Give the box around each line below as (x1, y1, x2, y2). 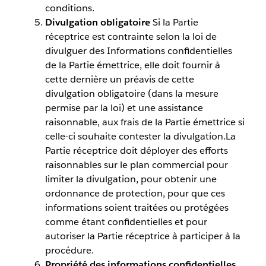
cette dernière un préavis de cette (45, 73, 194, 86)
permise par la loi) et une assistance (45, 102, 203, 115)
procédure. (45, 244, 94, 257)
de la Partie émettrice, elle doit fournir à (45, 59, 220, 72)
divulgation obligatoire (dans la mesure (45, 87, 218, 100)
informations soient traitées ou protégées (45, 201, 229, 214)
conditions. (45, 2, 94, 15)
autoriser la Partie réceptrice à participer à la (45, 230, 240, 243)
